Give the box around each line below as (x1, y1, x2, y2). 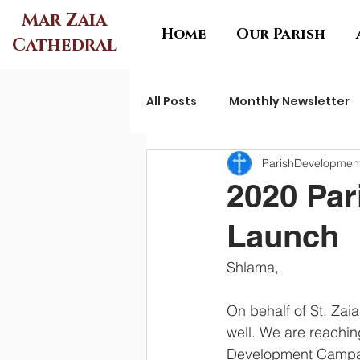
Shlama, (227, 258, 279, 276)
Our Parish (236, 25, 325, 44)
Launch (227, 217, 339, 255)
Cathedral (12, 34, 117, 57)
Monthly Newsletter (229, 92, 350, 109)
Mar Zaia (22, 9, 107, 32)
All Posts (146, 92, 197, 109)
